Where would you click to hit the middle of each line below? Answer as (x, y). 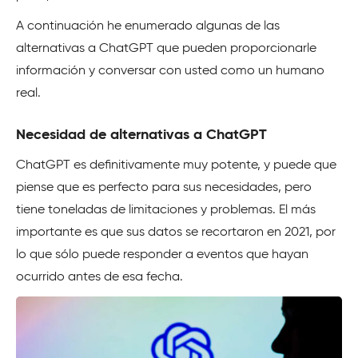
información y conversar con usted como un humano (170, 71)
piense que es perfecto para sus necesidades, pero (164, 188)
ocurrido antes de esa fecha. (99, 277)
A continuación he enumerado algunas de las (148, 26)
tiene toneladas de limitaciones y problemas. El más (166, 210)
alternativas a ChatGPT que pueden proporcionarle (166, 49)
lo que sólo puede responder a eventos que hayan (162, 255)
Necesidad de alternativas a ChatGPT (141, 135)
